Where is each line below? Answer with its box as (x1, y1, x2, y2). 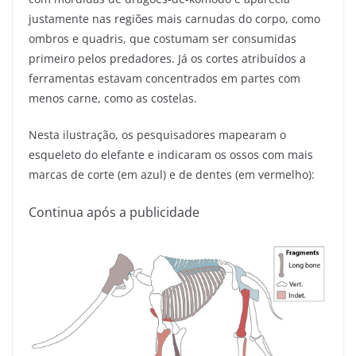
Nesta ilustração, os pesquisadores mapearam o (29, 127, 286, 143)
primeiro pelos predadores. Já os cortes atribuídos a (29, 51, 306, 67)
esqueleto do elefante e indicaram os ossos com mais (29, 147, 313, 163)
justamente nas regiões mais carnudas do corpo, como (29, 11, 320, 27)
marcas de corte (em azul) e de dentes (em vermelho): (29, 167, 315, 183)
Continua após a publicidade (29, 203, 199, 222)
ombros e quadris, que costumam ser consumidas (29, 31, 296, 47)
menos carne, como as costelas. (29, 91, 197, 106)
